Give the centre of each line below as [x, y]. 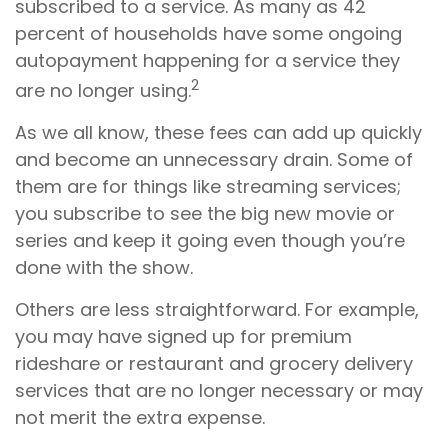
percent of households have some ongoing [208, 33]
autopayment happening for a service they [207, 60]
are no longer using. [103, 90]
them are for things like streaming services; [208, 186]
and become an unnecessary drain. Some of [214, 159]
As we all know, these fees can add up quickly [218, 132]
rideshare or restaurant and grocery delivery [214, 363]
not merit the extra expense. [140, 417]
